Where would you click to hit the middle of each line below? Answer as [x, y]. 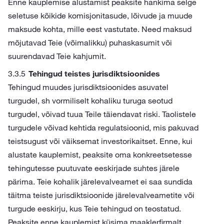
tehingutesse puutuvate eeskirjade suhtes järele [94, 168]
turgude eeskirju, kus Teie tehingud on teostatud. [94, 208]
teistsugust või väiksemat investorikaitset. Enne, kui [100, 141]
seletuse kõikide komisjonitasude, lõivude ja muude [100, 15]
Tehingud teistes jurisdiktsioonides [94, 73]
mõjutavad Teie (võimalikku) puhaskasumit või [90, 42]
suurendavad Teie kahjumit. [57, 56]
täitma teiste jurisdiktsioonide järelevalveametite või [101, 195]
